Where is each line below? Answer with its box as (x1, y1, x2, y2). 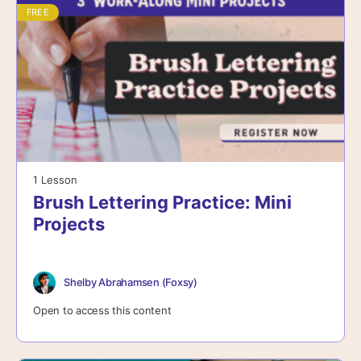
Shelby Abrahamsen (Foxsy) (64, 276, 197, 289)
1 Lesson (33, 172, 77, 186)
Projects (33, 213, 105, 234)
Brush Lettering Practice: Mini (33, 191, 292, 213)
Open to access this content (33, 303, 172, 317)
